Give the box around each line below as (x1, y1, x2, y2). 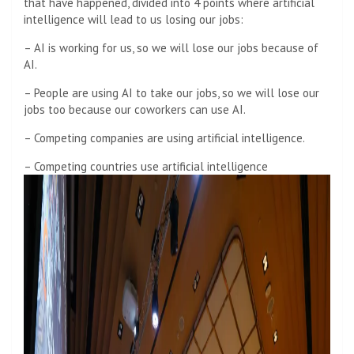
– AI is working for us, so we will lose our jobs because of (24, 40, 318, 55)
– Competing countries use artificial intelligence (24, 158, 268, 174)
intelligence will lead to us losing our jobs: (24, 11, 243, 27)
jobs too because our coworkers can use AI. (24, 101, 246, 117)
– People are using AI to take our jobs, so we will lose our (24, 85, 319, 100)
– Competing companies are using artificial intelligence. (24, 130, 305, 145)
